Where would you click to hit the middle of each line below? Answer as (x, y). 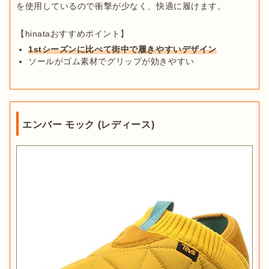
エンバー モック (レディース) (89, 125)
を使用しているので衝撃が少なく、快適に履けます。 (121, 6)
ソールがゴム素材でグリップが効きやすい (111, 62)
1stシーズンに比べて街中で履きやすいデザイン (122, 50)
